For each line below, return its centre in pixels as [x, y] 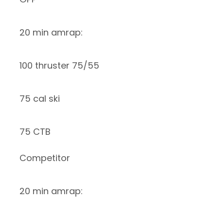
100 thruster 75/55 [59, 66]
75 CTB [35, 132]
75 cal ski [40, 99]
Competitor [45, 158]
